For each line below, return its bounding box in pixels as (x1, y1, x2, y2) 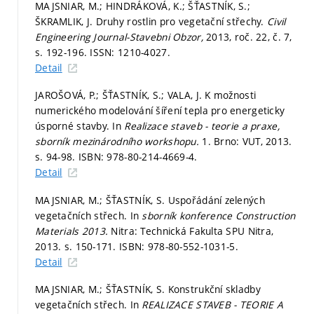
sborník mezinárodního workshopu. (35, 135, 203, 149)
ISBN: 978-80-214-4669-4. (78, 150, 198, 164)
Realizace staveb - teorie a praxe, (124, 119, 280, 133)
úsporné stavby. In (35, 119, 125, 133)
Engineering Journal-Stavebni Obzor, (35, 29, 207, 43)
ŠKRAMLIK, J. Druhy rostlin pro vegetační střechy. (35, 14, 267, 28)
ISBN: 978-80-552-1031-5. (119, 239, 238, 253)
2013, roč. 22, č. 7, (206, 29, 292, 43)
